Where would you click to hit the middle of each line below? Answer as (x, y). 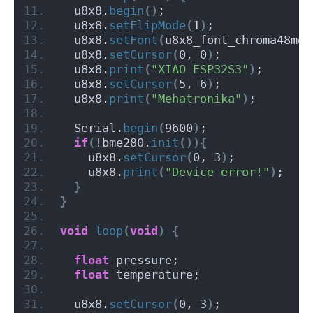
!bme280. (123, 143)
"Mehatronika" (196, 99)
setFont (133, 40)
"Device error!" (217, 172)
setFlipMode (147, 26)
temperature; (154, 275)
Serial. (92, 128)
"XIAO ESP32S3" (200, 70)
